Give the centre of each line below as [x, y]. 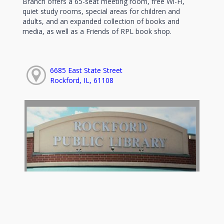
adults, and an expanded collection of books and [101, 21]
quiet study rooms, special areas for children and [101, 11]
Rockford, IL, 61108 [81, 80]
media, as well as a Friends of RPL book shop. [97, 31]
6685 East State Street [86, 70]
